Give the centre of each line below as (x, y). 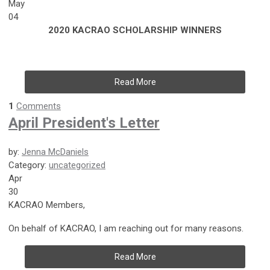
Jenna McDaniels (55, 152)
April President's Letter (84, 123)
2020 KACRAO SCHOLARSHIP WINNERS (135, 30)
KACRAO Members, (47, 205)
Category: (29, 165)
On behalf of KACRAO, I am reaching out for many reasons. (127, 228)
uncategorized (77, 165)
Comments (39, 106)
